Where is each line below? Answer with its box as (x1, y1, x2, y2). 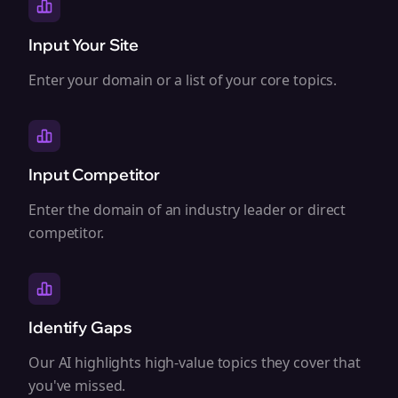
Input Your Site (28, 35, 139, 55)
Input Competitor (28, 164, 161, 185)
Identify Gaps (28, 317, 132, 338)
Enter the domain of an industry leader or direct (28, 200, 346, 219)
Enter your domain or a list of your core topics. (28, 70, 338, 90)
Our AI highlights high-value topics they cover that (28, 353, 361, 372)
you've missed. (28, 376, 126, 395)
